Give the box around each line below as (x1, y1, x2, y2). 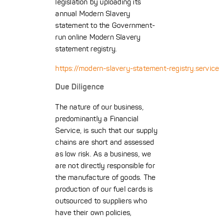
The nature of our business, (55, 102, 144, 112)
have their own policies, (55, 208, 132, 218)
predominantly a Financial (55, 114, 139, 124)
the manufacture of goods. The (55, 173, 156, 182)
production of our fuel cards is (55, 184, 153, 194)
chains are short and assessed (55, 137, 154, 147)
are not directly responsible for (55, 161, 155, 171)
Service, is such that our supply (55, 126, 157, 135)
